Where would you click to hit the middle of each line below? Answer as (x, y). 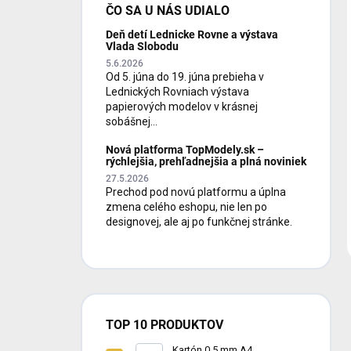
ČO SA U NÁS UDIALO (168, 10)
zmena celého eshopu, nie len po (186, 206)
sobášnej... (132, 121)
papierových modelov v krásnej (182, 106)
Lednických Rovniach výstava (177, 91)
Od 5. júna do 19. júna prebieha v (185, 76)
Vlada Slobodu (142, 46)
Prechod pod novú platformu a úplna (196, 192)
